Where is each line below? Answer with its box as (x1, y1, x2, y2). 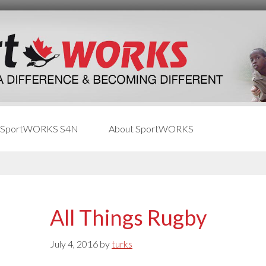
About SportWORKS (109, 123, 194, 134)
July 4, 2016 (50, 238, 98, 249)
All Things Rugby (50, 204, 207, 230)
